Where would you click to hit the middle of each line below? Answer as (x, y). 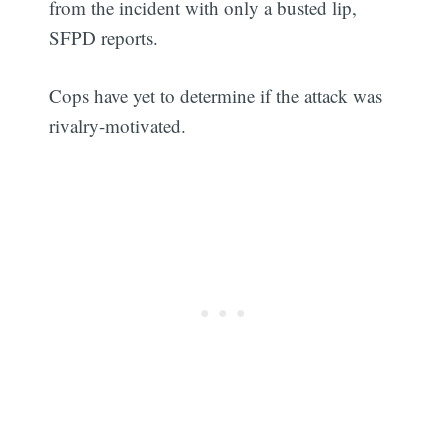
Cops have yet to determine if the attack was (216, 96)
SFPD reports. (104, 37)
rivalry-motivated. (118, 126)
